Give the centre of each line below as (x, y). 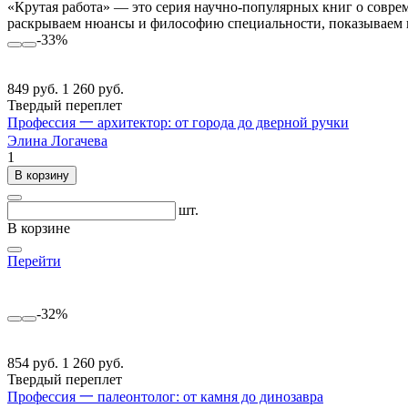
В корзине (39, 228)
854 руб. (35, 362)
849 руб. (35, 88)
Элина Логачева (57, 140)
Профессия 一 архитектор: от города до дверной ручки (178, 122)
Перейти (34, 260)
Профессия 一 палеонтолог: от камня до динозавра (165, 396)
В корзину (42, 175)
